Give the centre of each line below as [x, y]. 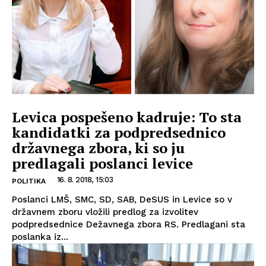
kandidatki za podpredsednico [119, 132]
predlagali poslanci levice [102, 163]
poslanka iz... [40, 237]
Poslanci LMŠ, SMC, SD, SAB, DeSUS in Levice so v [122, 199]
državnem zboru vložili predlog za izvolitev [105, 212]
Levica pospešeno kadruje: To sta [127, 117]
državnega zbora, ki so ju [98, 148]
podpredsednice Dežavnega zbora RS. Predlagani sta [129, 224]
